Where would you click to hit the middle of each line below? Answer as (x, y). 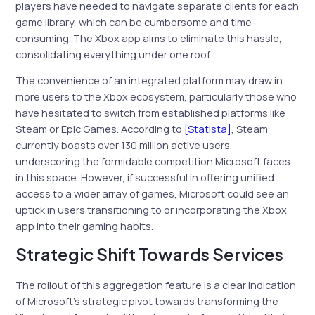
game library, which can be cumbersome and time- (136, 21)
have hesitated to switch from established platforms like (151, 113)
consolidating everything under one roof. (114, 54)
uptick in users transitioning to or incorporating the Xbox (152, 210)
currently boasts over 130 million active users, (124, 145)
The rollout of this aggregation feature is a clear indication (156, 284)
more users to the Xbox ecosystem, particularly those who (156, 97)
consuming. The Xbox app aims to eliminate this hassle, (149, 38)
